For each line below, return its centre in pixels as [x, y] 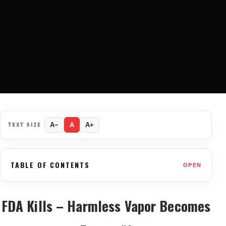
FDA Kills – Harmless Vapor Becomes [106, 206]
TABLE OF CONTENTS [50, 165]
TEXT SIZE [24, 125]
